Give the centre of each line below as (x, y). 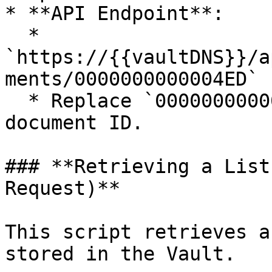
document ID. (74, 123)
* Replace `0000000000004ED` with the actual (16, 101)
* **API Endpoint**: (114, 13)
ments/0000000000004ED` (132, 79)
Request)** (63, 188)
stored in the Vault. (120, 254)
